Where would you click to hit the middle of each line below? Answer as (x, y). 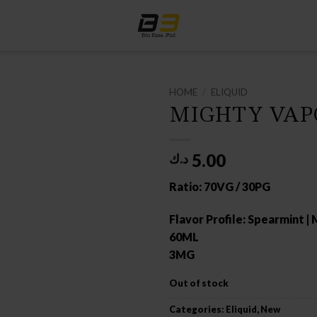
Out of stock (199, 283)
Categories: (197, 310)
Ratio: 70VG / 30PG (220, 186)
